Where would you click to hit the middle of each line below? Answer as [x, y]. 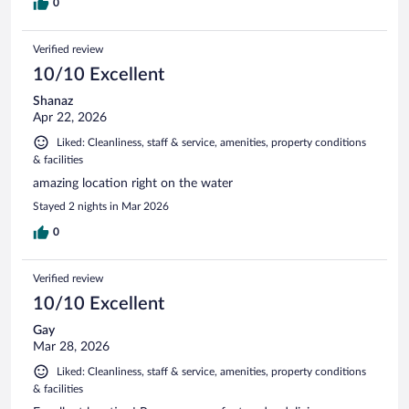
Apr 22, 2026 [70, 117]
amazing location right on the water [133, 183]
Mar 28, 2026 [71, 346]
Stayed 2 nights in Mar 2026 [101, 206]
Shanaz [53, 101]
